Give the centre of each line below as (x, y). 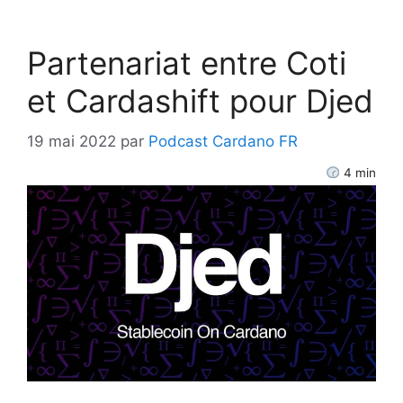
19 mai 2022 (72, 141)
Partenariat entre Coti (187, 63)
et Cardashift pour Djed (200, 101)
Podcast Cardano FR (223, 141)
